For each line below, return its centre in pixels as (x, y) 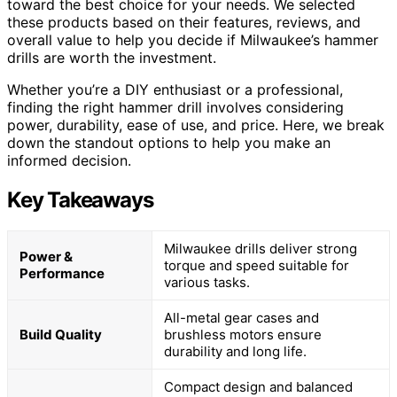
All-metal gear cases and (241, 317)
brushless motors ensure (243, 334)
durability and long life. (235, 351)
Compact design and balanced (258, 386)
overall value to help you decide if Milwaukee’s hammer (193, 39)
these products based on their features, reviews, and (184, 22)
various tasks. (207, 282)
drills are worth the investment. (112, 57)
